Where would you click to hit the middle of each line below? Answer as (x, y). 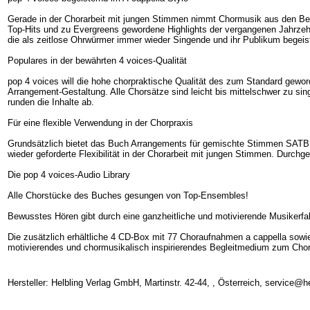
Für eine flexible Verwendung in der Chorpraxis (100, 122)
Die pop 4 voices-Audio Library (69, 174)
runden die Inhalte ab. (52, 102)
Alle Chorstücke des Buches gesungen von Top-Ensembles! (129, 195)
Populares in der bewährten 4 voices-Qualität (97, 60)
